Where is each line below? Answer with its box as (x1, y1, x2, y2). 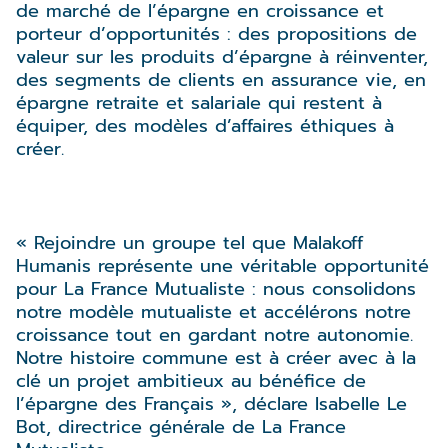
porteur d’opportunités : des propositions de (16, 20, 417, 49)
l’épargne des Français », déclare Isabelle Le (16, 390, 407, 419)
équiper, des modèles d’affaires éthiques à (16, 112, 394, 141)
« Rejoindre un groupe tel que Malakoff (16, 229, 363, 258)
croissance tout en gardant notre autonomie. (16, 321, 413, 350)
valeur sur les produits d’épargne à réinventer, (16, 43, 428, 72)
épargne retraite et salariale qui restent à (16, 89, 382, 118)
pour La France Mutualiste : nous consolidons (16, 275, 416, 304)
